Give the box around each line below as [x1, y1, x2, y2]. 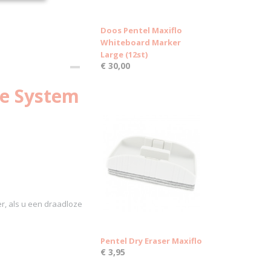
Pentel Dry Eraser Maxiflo [100, 235, 202, 246]
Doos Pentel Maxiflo [100, 25, 182, 36]
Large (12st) [100, 49, 148, 60]
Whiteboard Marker [100, 37, 181, 48]
